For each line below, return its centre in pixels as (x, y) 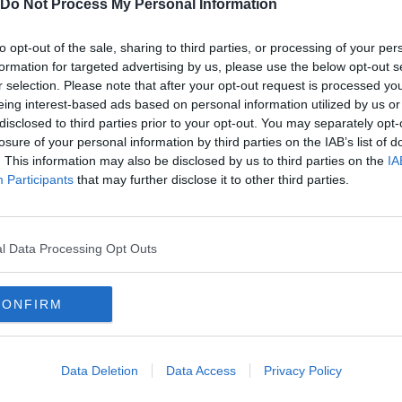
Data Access (201, 370)
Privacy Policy (302, 370)
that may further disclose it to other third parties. (211, 179)
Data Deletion (99, 370)
